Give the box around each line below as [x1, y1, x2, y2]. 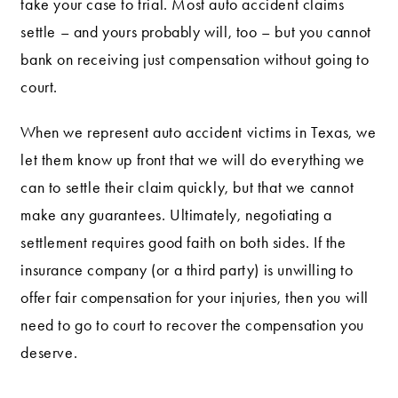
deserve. [20, 344, 78, 362]
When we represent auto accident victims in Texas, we [20, 123, 377, 142]
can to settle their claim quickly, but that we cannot [20, 179, 354, 197]
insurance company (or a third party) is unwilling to [20, 261, 354, 280]
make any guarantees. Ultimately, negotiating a [20, 206, 333, 225]
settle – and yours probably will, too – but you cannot [20, 23, 371, 42]
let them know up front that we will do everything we [20, 151, 365, 170]
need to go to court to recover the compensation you [20, 316, 365, 335]
